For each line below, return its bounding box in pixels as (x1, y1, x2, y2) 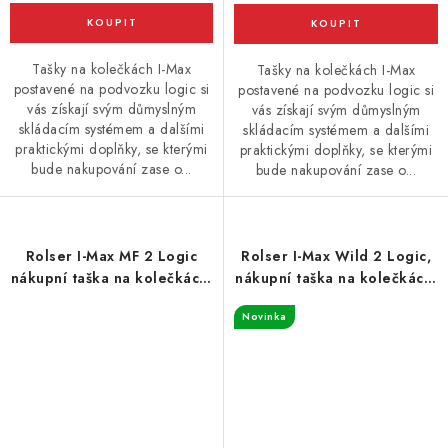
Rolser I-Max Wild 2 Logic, (241, 246, 431, 266)
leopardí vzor (287, 290, 385, 310)
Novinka (242, 309, 287, 324)
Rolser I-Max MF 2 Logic (25, 246, 198, 266)
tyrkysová (77, 290, 146, 310)
